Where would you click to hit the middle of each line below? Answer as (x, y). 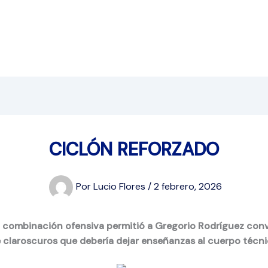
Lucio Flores (121, 187)
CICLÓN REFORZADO (134, 149)
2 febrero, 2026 (188, 187)
